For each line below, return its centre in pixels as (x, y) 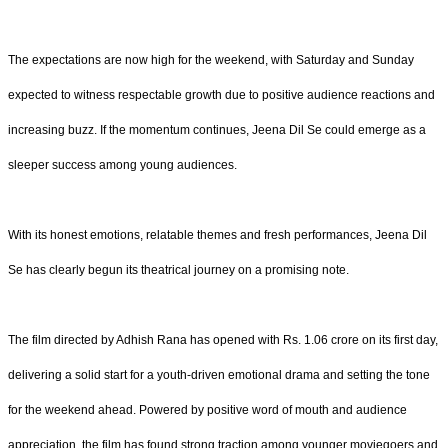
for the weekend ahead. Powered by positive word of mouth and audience (207, 409)
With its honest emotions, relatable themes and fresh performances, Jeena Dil (217, 234)
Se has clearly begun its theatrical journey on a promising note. (178, 269)
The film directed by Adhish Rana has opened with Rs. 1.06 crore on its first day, (223, 339)
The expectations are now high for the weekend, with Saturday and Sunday (211, 59)
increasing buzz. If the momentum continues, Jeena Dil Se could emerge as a (217, 129)
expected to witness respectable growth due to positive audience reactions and (221, 94)
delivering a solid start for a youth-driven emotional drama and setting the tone (219, 374)
